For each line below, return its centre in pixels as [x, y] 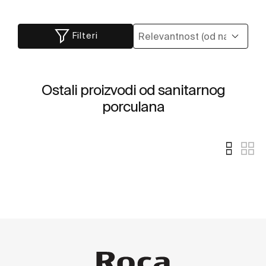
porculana [133, 106]
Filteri [85, 36]
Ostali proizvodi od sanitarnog [133, 90]
